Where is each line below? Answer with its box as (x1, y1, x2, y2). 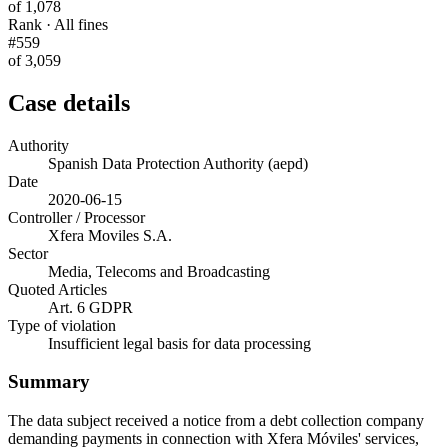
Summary (8, 371, 90, 393)
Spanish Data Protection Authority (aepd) (48, 154, 308, 172)
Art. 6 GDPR (48, 298, 133, 316)
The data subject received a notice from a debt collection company (8, 412, 424, 430)
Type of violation (8, 316, 116, 334)
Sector (8, 244, 48, 262)
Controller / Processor (8, 208, 145, 226)
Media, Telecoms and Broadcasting (48, 262, 270, 280)
